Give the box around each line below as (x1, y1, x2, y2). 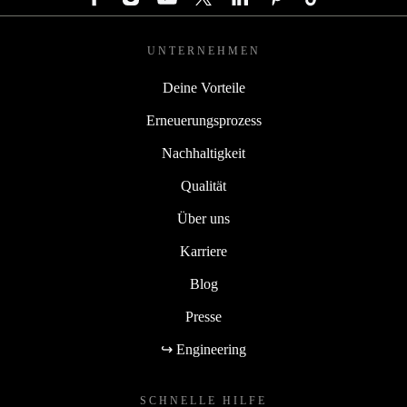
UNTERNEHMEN (146, 45, 261, 58)
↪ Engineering (161, 342, 246, 358)
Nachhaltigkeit (162, 145, 245, 162)
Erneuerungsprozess (145, 113, 262, 129)
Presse (185, 309, 222, 325)
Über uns (177, 211, 230, 227)
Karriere (180, 243, 227, 260)
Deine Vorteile (162, 80, 245, 96)
